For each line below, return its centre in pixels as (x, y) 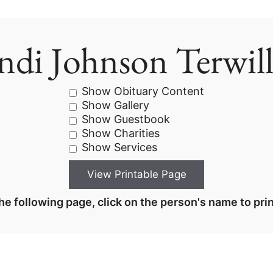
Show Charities (121, 133)
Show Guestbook (126, 119)
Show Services (119, 147)
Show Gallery (115, 105)
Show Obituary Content (143, 91)
